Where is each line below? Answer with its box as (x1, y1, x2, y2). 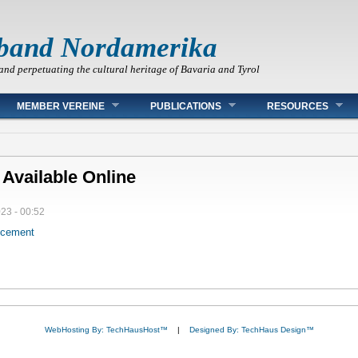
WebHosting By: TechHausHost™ (44, 325, 168, 335)
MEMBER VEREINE (17, 101, 105, 112)
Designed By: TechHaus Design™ (189, 325, 314, 335)
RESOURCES (267, 101, 328, 112)
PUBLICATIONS (150, 101, 221, 112)
